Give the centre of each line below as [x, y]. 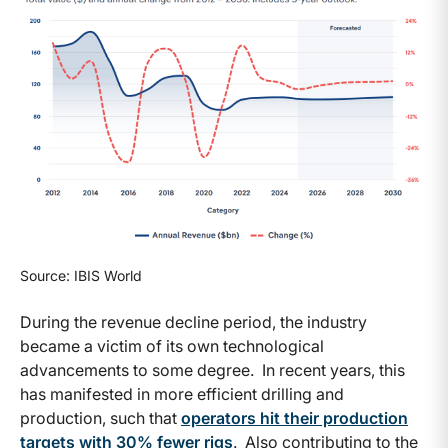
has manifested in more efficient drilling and [182, 394]
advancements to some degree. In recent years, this [212, 370]
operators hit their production [294, 418]
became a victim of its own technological [172, 346]
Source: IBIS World [81, 276]
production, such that [100, 418]
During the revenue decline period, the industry [193, 322]
